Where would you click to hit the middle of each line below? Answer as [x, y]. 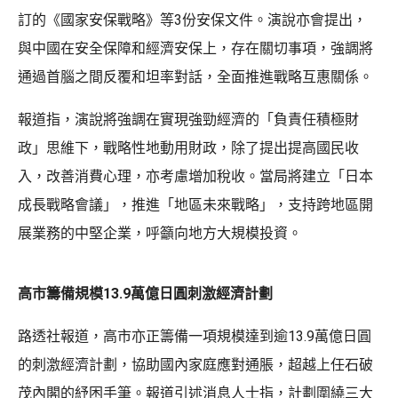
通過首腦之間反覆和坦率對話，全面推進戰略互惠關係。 [195, 76]
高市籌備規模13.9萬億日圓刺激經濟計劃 [145, 293]
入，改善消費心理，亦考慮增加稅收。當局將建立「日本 [195, 176]
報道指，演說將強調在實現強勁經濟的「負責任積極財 [188, 119]
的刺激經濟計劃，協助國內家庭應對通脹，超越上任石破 [195, 364]
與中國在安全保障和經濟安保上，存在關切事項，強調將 [195, 48]
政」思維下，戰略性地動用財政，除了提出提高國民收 [188, 147]
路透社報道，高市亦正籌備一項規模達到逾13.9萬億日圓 [195, 336]
